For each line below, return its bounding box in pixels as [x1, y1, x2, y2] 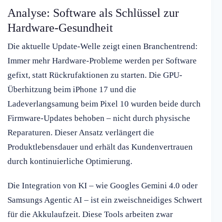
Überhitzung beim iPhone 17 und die [7, 85, 136, 95]
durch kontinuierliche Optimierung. [7, 157, 132, 166]
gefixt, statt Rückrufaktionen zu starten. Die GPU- [7, 70, 182, 80]
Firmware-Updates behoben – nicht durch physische [7, 113, 190, 123]
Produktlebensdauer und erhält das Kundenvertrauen [7, 142, 193, 152]
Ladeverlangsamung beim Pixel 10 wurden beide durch [7, 99, 201, 109]
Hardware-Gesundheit [7, 21, 113, 35]
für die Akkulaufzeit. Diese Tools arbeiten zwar [7, 210, 173, 220]
